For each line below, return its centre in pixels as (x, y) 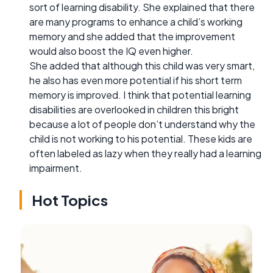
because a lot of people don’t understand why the (142, 124)
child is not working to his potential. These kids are (141, 138)
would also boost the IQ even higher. (111, 51)
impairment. (56, 168)
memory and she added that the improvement (132, 36)
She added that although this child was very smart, (142, 65)
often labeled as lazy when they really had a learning (145, 153)
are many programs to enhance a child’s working (136, 21)
